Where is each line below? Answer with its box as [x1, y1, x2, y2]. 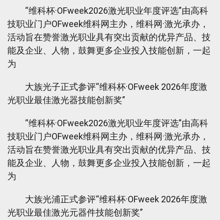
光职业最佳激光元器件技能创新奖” [7, 207, 143, 218]
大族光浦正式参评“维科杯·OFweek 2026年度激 [7, 194, 207, 204]
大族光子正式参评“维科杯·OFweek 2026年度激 [7, 82, 207, 92]
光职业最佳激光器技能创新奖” [7, 95, 125, 105]
